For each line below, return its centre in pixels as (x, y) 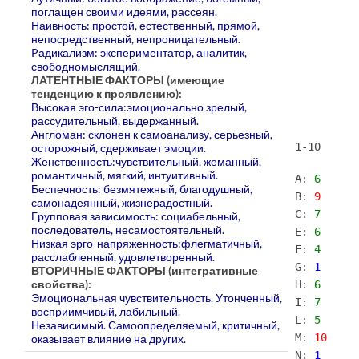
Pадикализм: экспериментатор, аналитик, (139, 52)
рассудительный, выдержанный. (115, 120)
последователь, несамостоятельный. (128, 229)
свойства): (62, 284)
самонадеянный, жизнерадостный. (122, 202)
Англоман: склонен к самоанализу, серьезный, (152, 134)
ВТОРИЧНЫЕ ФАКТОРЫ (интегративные (145, 270)
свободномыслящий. (86, 66)
